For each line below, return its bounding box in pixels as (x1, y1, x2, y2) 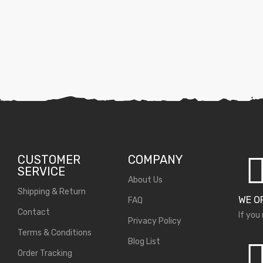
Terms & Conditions (18, 227, 92, 238)
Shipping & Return (18, 186, 86, 197)
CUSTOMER (18, 152, 81, 167)
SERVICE (18, 164, 66, 178)
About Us (128, 174, 163, 185)
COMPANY (128, 152, 183, 167)
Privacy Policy (128, 215, 182, 226)
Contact (18, 207, 50, 217)
